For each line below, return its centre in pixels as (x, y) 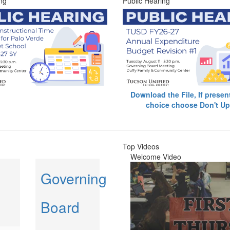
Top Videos (141, 146)
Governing (73, 178)
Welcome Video (156, 156)
